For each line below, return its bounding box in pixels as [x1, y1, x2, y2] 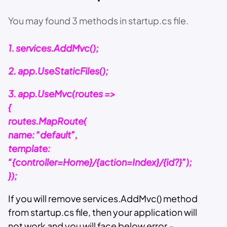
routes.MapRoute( [8, 115, 87, 127]
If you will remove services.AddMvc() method [8, 193, 198, 204]
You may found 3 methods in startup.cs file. [8, 15, 188, 26]
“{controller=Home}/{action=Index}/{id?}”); [8, 156, 192, 168]
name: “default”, [8, 129, 78, 140]
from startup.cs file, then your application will [8, 206, 197, 218]
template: [8, 142, 50, 154]
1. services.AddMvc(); [8, 42, 99, 54]
